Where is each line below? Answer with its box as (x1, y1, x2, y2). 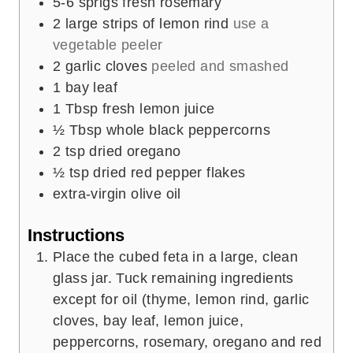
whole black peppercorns (106, 121, 271, 138)
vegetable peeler (53, 36, 163, 53)
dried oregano (89, 143, 181, 159)
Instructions (28, 225, 124, 246)
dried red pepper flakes (93, 164, 246, 180)
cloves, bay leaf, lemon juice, (53, 313, 243, 329)
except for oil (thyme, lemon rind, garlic (53, 292, 310, 308)
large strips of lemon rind (65, 15, 229, 32)
